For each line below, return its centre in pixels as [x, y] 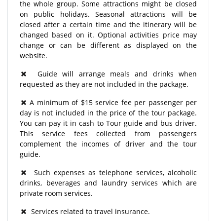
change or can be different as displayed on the [108, 45]
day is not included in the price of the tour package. [108, 112]
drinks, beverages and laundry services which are [108, 183]
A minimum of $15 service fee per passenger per [113, 102]
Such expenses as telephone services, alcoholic [112, 172]
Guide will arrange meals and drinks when [112, 74]
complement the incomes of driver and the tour [108, 144]
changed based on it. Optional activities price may [108, 35]
